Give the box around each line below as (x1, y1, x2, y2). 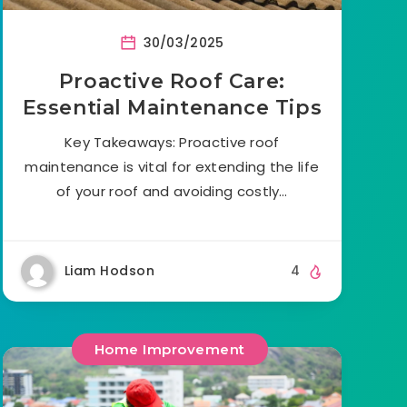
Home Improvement (94, 340, 245, 358)
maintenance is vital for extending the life (25, 157, 320, 177)
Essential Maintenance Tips (22, 95, 323, 121)
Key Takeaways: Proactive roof (64, 133, 280, 153)
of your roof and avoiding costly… (55, 182, 288, 202)
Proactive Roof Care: (58, 69, 285, 94)
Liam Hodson (64, 262, 155, 281)
